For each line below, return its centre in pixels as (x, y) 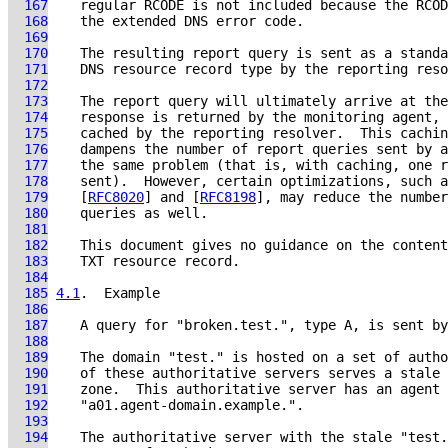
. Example (120, 293)
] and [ (172, 197)
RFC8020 (116, 197)
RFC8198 (228, 197)
